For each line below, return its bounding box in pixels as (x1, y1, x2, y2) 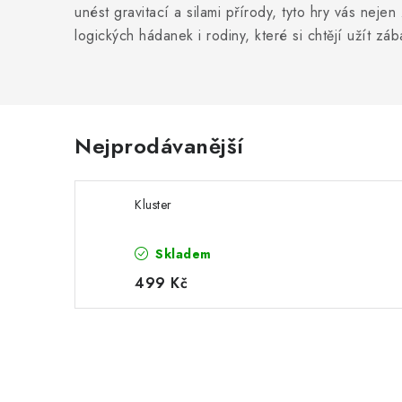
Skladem (151, 245, 212, 263)
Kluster (135, 196, 172, 214)
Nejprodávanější (74, 130, 244, 162)
